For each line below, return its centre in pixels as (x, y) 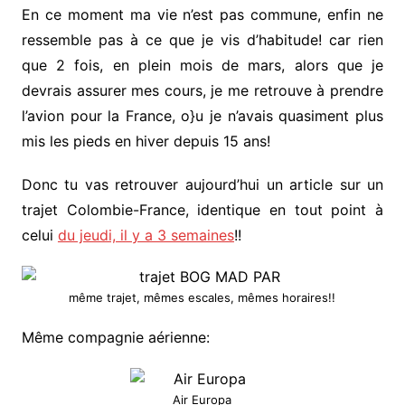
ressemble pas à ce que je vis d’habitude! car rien (202, 40)
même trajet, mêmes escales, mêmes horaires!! (202, 298)
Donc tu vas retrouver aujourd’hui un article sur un (202, 185)
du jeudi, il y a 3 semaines (146, 235)
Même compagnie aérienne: (115, 338)
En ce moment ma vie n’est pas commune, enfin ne (202, 15)
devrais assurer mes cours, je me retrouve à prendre (202, 91)
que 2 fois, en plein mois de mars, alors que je (202, 66)
